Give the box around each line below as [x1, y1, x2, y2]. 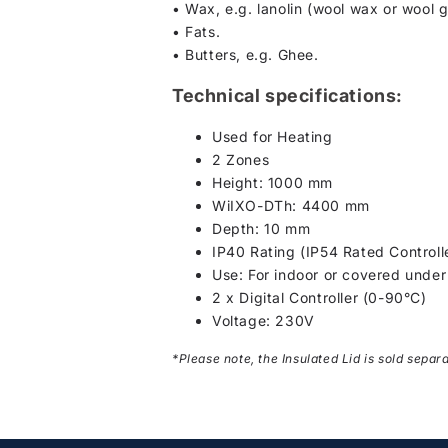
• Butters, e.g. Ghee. [172, 45, 319, 63]
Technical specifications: [172, 84, 403, 106]
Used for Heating [212, 127, 333, 145]
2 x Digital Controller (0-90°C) [212, 288, 427, 306]
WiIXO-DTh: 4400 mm [212, 196, 370, 214]
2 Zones [212, 150, 270, 168]
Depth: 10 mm [212, 219, 311, 237]
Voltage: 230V [212, 311, 315, 329]
